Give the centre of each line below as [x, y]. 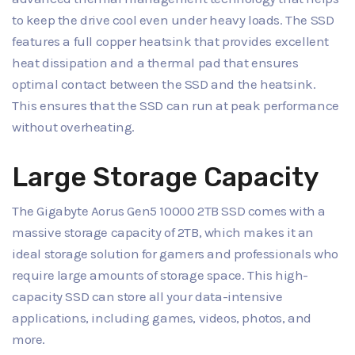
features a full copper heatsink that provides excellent [171, 42]
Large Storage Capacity [166, 177]
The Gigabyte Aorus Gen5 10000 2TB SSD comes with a [169, 210]
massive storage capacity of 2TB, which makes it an [163, 232]
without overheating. [73, 127]
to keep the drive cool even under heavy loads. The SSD [173, 20]
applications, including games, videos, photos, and [162, 317]
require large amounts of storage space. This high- [160, 275]
